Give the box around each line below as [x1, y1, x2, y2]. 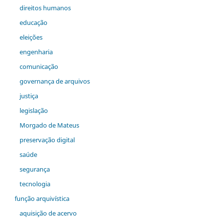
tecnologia [19, 179, 50, 188]
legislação [19, 106, 48, 115]
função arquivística [15, 194, 69, 203]
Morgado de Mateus [19, 120, 79, 130]
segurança [19, 164, 50, 174]
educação [19, 18, 47, 27]
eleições [19, 33, 43, 42]
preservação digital [19, 135, 75, 144]
